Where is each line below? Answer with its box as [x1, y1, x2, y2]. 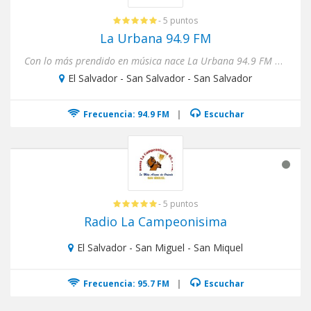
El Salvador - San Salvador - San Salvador [68, 72, 252, 85]
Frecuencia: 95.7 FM [81, 278, 169, 289]
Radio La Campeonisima [84, 213, 227, 230]
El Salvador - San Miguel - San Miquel [77, 241, 243, 254]
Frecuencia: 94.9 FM [81, 108, 169, 120]
